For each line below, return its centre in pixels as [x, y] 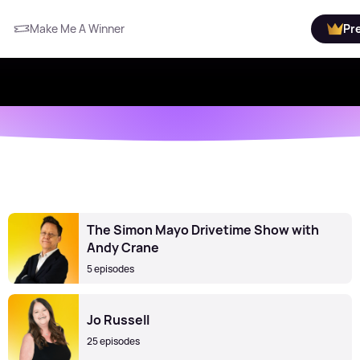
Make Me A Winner [77, 29]
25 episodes [113, 341]
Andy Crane [123, 247]
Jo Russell [118, 320]
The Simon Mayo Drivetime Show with [203, 230]
